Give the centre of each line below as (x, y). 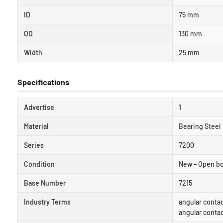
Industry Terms (47, 202)
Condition (39, 164)
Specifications (43, 82)
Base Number (45, 183)
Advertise (39, 107)
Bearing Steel (200, 126)
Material (36, 126)
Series (34, 145)
